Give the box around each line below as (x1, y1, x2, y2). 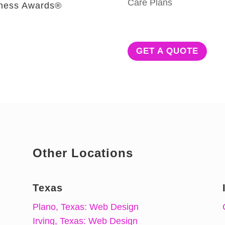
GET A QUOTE (136, 46, 198, 56)
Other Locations (32, 146, 133, 160)
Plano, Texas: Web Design (32, 202, 139, 212)
